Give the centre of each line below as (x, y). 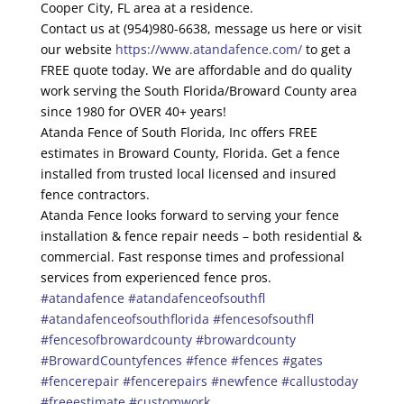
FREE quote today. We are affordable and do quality (196, 70)
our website (78, 50)
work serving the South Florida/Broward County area (198, 91)
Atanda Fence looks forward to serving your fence (189, 216)
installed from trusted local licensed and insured (188, 174)
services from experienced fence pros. (156, 278)
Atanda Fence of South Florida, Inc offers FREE (179, 133)
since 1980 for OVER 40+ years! (133, 112)
